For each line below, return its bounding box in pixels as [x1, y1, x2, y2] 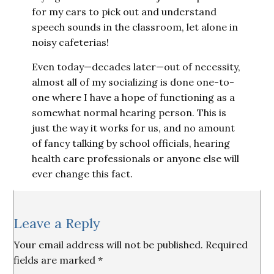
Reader [13, 208, 58, 225]
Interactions [13, 224, 91, 241]
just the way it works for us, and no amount [32, 122, 235, 134]
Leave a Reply [13, 215, 101, 232]
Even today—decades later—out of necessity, [32, 61, 241, 73]
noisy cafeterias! [32, 36, 109, 48]
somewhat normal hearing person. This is [32, 106, 227, 119]
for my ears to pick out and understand [32, 6, 217, 18]
